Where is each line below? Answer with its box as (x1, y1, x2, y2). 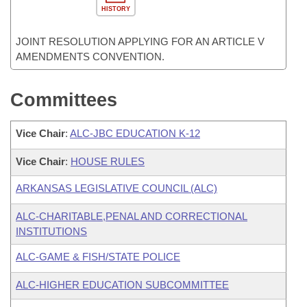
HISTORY (101, 5, 130, 12)
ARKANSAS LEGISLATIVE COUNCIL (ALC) (16, 182, 217, 194)
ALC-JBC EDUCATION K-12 (70, 127, 200, 139)
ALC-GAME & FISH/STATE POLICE (16, 251, 180, 262)
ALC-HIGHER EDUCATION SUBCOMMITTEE (16, 279, 229, 291)
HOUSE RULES (71, 156, 145, 167)
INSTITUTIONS (16, 225, 87, 237)
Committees (10, 90, 117, 110)
